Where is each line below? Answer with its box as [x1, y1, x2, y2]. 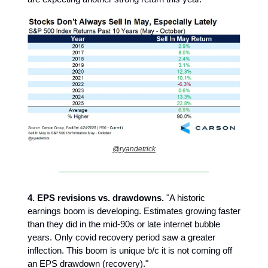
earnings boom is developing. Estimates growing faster [28, 205, 240, 216]
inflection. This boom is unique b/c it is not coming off [28, 245, 232, 255]
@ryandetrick [112, 144, 156, 153]
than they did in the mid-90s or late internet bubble [28, 218, 220, 229]
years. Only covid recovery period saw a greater [28, 232, 215, 242]
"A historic [164, 192, 205, 203]
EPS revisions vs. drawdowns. [37, 192, 164, 203]
